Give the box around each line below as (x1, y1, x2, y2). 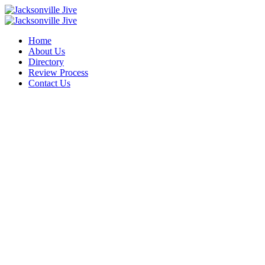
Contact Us (28, 78, 70, 88)
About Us (28, 46, 65, 56)
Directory (28, 57, 64, 67)
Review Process (28, 67, 88, 77)
